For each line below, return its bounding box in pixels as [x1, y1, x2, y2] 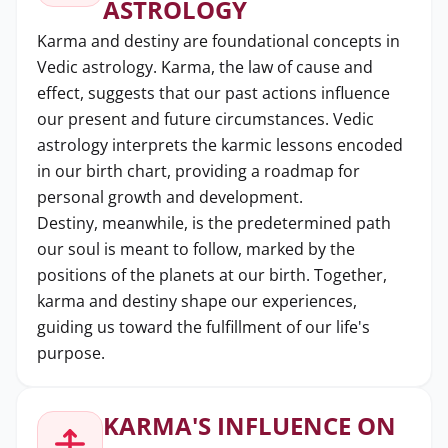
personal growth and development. [37, 186, 303, 208]
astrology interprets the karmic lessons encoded [37, 134, 403, 156]
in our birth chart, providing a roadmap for [37, 160, 360, 182]
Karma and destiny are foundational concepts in [37, 30, 400, 52]
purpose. [37, 342, 105, 364]
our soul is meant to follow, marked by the [37, 238, 355, 260]
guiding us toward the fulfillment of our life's [37, 316, 370, 338]
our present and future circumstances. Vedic [37, 108, 374, 130]
